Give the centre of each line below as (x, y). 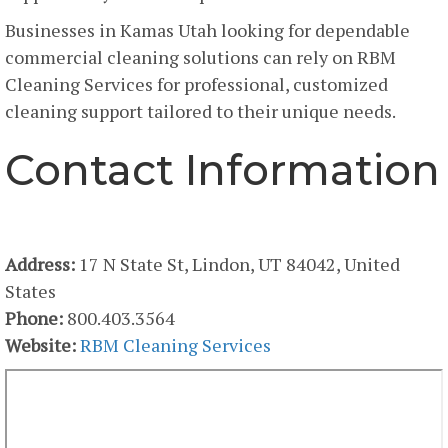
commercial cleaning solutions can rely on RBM (200, 57)
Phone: (34, 318)
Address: (40, 264)
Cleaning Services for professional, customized (196, 84)
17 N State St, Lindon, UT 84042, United (237, 264)
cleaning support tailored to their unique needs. (200, 111)
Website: (40, 345)
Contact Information (222, 170)
